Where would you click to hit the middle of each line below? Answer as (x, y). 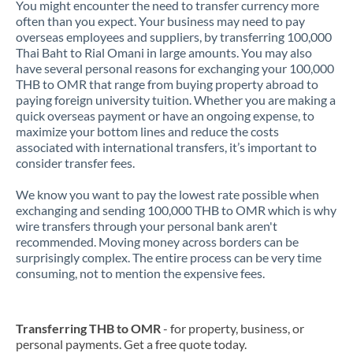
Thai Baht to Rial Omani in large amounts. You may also (164, 52)
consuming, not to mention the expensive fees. (140, 273)
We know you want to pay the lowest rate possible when (167, 194)
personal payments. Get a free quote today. (131, 344)
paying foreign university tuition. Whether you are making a (176, 100)
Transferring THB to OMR (88, 328)
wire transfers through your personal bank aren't (147, 226)
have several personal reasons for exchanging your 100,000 (175, 68)
